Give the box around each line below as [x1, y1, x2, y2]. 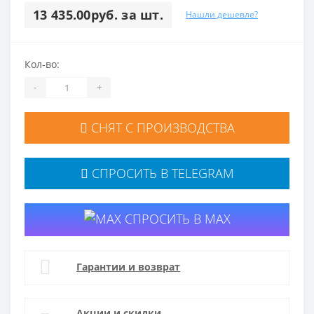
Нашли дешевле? [186, 8, 258, 21]
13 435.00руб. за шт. [33, 6, 163, 23]
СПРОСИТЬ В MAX [121, 210, 231, 227]
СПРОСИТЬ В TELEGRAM [88, 164, 234, 182]
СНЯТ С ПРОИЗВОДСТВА [87, 118, 235, 136]
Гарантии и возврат [76, 259, 180, 273]
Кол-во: [25, 57, 60, 71]
